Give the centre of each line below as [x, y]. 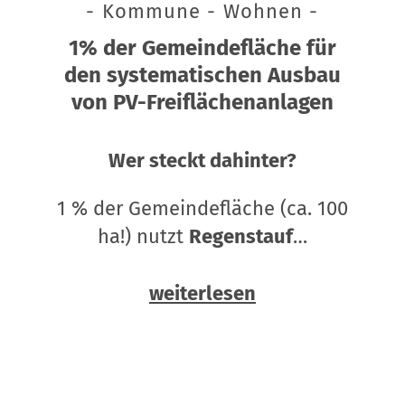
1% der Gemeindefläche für [202, 48]
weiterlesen [202, 294]
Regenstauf [240, 237]
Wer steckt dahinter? [202, 161]
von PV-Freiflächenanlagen [202, 103]
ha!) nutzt [143, 237]
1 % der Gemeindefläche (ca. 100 [202, 209]
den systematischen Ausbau [202, 75]
